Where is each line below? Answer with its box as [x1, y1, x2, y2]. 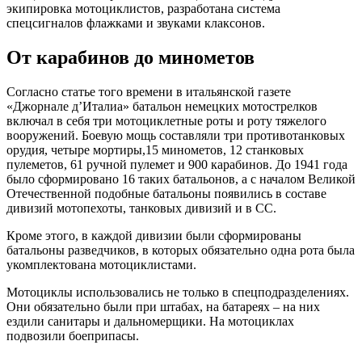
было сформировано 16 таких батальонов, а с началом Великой [6, 171, 356, 186]
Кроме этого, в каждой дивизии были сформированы [6, 228, 301, 242]
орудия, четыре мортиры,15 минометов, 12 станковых [6, 142, 304, 157]
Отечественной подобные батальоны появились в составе [6, 186, 326, 200]
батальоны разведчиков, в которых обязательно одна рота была [6, 242, 355, 257]
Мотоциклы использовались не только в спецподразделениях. [6, 284, 349, 299]
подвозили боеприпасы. [6, 328, 139, 343]
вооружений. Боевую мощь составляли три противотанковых [6, 128, 345, 142]
